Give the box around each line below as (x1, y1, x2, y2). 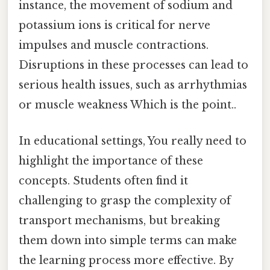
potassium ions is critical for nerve (19, 19, 210, 33)
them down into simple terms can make (19, 233, 237, 247)
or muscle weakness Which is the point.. (19, 98, 236, 112)
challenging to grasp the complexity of (19, 193, 231, 207)
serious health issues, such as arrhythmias (19, 78, 247, 92)
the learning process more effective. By (19, 253, 233, 267)
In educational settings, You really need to (19, 134, 246, 148)
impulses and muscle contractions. (19, 39, 209, 52)
